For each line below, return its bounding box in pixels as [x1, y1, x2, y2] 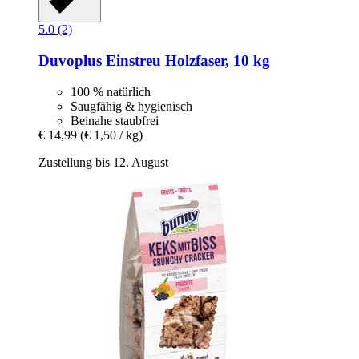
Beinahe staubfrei [71, 113, 159, 127]
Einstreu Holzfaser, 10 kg [102, 52, 270, 70]
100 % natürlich [71, 84, 151, 99]
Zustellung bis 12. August [38, 155, 168, 169]
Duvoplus [38, 52, 102, 70]
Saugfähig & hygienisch [71, 99, 192, 113]
